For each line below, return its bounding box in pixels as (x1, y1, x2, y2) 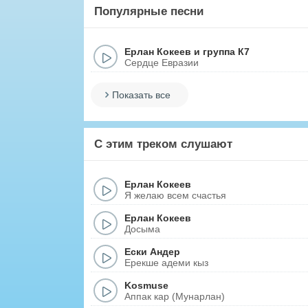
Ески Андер (124, 245, 180, 257)
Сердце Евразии (124, 56, 199, 68)
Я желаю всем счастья (124, 189, 226, 201)
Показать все (112, 89, 170, 100)
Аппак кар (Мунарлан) (124, 290, 225, 302)
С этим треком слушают (94, 137, 232, 151)
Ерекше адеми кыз (124, 256, 208, 268)
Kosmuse (124, 279, 168, 291)
